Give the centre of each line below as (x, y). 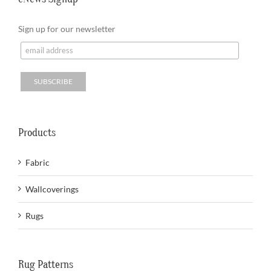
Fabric (38, 162)
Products (37, 133)
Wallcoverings (52, 189)
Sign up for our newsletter (67, 28)
